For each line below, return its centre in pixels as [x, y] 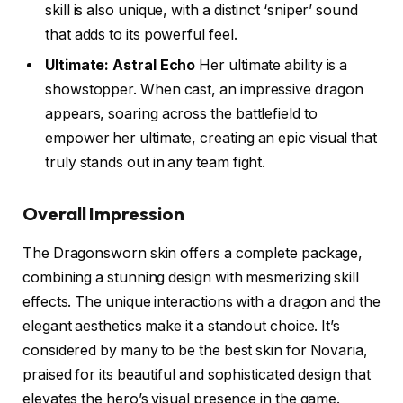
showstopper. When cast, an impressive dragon [204, 90]
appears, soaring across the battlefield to [181, 114]
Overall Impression [103, 213]
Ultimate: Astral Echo [121, 65]
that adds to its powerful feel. [141, 35]
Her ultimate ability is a [272, 65]
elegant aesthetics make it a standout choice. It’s [182, 327]
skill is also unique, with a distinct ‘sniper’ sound [201, 10]
